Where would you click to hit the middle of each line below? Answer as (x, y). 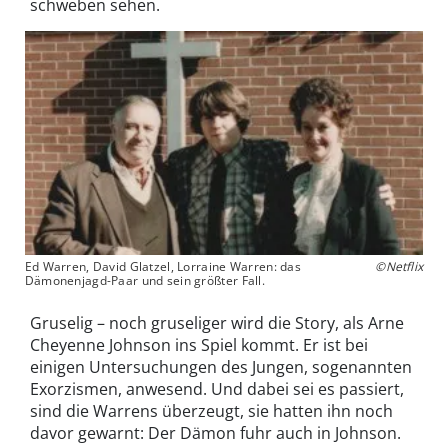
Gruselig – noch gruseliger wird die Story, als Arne (217, 322)
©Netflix (399, 266)
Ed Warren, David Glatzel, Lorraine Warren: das (162, 266)
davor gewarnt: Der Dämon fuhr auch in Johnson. (215, 432)
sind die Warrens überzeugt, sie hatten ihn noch (211, 410)
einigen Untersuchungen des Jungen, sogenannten (221, 366)
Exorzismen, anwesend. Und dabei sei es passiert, (217, 388)
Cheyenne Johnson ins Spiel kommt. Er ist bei (199, 344)
